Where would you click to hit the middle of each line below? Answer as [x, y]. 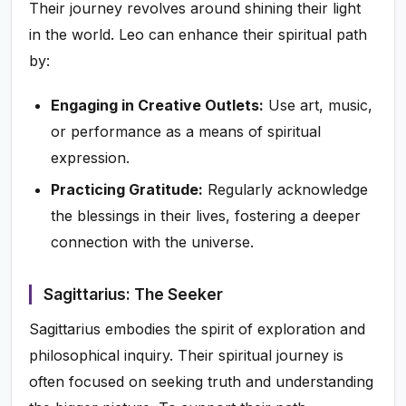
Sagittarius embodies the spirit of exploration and [198, 329]
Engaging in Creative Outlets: [158, 105]
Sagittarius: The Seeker [133, 294]
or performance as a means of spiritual [186, 131]
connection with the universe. [153, 242]
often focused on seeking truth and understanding [202, 381]
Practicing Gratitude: [127, 189]
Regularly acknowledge [286, 189]
